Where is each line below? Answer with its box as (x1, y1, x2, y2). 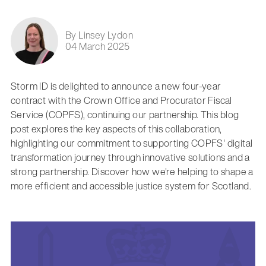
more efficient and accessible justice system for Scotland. (10, 178, 252, 193)
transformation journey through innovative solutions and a (10, 150, 250, 164)
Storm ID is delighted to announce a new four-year (10, 78, 221, 93)
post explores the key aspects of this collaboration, (10, 121, 222, 136)
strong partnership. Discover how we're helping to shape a (10, 164, 254, 179)
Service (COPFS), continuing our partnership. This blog (10, 107, 239, 122)
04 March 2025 (65, 39, 130, 53)
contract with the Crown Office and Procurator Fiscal (10, 93, 232, 107)
